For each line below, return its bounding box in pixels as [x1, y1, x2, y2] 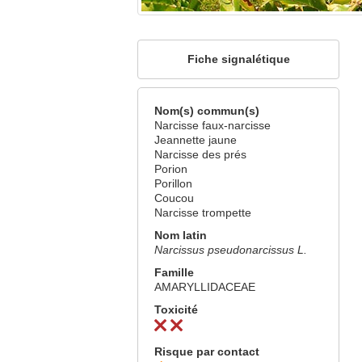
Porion [154, 163, 187, 176]
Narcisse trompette [154, 207, 251, 220]
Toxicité [154, 303, 198, 317]
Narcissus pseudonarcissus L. [154, 244, 307, 257]
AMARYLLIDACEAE [154, 281, 255, 294]
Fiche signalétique [187, 53, 290, 65]
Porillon [154, 178, 192, 191]
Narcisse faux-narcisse [154, 120, 271, 133]
